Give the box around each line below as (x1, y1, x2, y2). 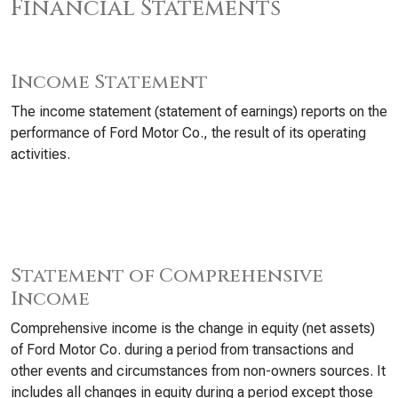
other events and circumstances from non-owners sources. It (11, 362, 386, 379)
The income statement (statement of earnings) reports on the (11, 103, 387, 120)
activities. (11, 146, 70, 163)
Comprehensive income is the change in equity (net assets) (11, 320, 375, 337)
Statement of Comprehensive (11, 263, 323, 289)
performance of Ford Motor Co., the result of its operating (11, 124, 366, 141)
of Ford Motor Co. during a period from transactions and (11, 341, 354, 358)
